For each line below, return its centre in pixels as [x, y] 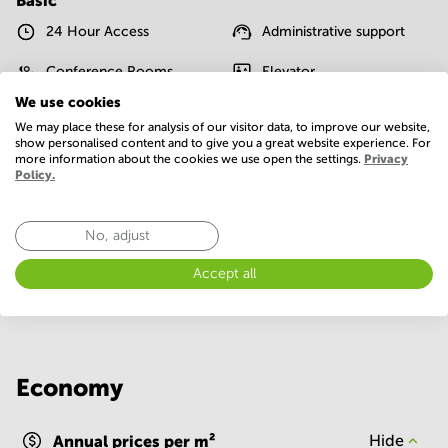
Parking [285, 111]
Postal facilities [93, 151]
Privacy [386, 158]
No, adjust [117, 235]
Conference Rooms [109, 71]
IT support [79, 111]
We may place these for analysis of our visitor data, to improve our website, [222, 126]
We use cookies [68, 101]
